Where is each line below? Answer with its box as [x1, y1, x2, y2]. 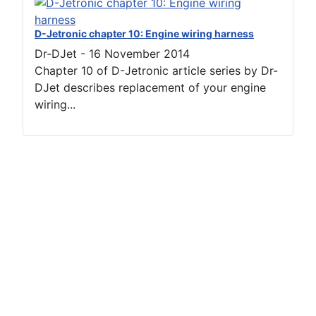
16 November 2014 [89, 47, 190, 61]
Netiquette [23, 214, 79, 229]
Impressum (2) [23, 259, 99, 274]
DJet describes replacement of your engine [35, 80, 266, 95]
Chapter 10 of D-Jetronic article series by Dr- [35, 63, 278, 78]
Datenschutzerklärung [23, 236, 140, 251]
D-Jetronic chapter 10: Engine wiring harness [35, 28, 254, 40]
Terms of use [23, 191, 92, 206]
